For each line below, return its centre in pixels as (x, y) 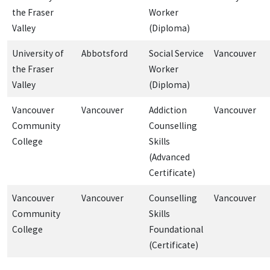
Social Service (176, 53)
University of (38, 53)
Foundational (176, 229)
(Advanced (169, 157)
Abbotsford (105, 53)
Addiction (168, 110)
